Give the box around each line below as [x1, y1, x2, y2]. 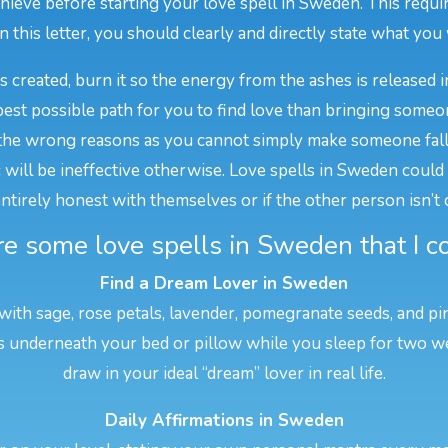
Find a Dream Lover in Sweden [100, 272, 348, 296]
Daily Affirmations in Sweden [104, 409, 344, 433]
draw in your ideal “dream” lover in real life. [62, 362, 386, 386]
